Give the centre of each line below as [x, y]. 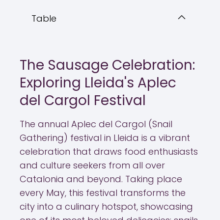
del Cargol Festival [83, 100]
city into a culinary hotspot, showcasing [106, 206]
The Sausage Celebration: [107, 65]
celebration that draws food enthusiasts [109, 151]
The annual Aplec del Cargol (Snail [96, 124]
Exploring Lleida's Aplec [98, 83]
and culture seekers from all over [92, 165]
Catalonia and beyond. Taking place [101, 179]
